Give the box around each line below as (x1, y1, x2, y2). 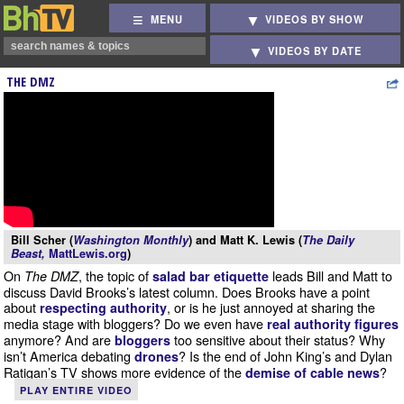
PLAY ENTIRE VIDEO (20, 383, 133, 397)
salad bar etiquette (152, 267, 269, 285)
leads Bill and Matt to (269, 266, 392, 285)
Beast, (11, 245, 45, 262)
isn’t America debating (4, 346, 134, 365)
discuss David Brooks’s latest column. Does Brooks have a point (4, 282, 370, 301)
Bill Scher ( (11, 232, 73, 248)
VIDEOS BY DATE (268, 43, 363, 59)
